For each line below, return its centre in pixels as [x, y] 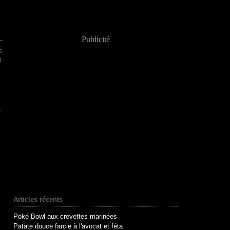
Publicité [95, 39]
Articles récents [38, 199]
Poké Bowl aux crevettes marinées [65, 216]
